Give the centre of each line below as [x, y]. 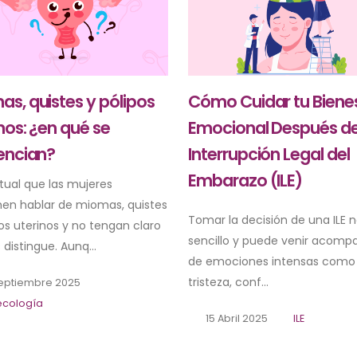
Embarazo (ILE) [245, 180]
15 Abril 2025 [235, 318]
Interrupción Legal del [269, 154]
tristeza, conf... [228, 282]
